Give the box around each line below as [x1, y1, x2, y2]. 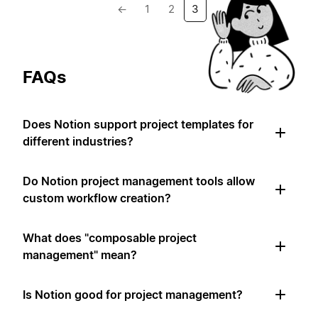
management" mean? [23, 247, 137, 262]
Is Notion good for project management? [23, 287, 243, 302]
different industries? [23, 133, 133, 148]
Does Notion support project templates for [23, 116, 253, 131]
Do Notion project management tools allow [23, 173, 255, 188]
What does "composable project [23, 230, 197, 245]
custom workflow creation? [23, 190, 171, 205]
